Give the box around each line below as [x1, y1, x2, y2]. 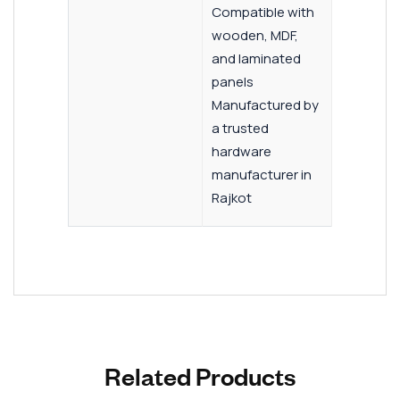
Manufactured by [212, 95, 319, 114]
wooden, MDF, [212, 25, 298, 45]
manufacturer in [212, 164, 312, 184]
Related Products [104, 359, 296, 391]
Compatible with [212, 2, 314, 21]
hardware [212, 141, 271, 161]
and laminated [212, 48, 301, 68]
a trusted [212, 118, 269, 137]
